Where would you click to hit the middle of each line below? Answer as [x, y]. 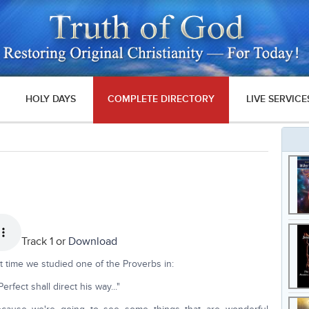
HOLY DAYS [51, 99]
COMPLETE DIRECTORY [161, 99]
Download [93, 241]
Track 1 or [45, 241]
